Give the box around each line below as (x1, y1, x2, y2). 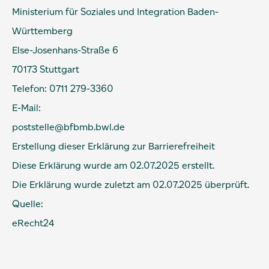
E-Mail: (12, 102, 41, 113)
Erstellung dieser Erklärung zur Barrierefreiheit (12, 141, 215, 152)
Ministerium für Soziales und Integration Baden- (12, 6, 219, 17)
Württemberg (12, 25, 73, 37)
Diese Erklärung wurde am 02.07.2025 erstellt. (12, 160, 214, 171)
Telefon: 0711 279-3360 (12, 83, 113, 94)
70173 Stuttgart (12, 64, 79, 75)
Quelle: (12, 198, 43, 210)
